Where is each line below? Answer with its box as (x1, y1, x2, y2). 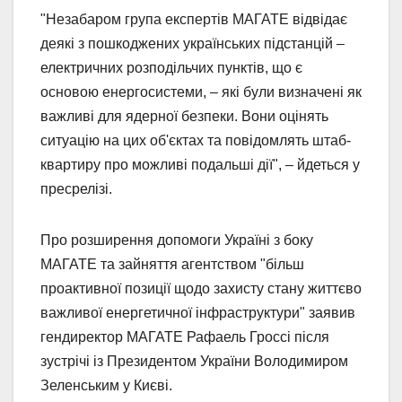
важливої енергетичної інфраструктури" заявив (40, 304, 355, 320)
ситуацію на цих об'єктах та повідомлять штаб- (40, 132, 351, 148)
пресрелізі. (40, 180, 112, 197)
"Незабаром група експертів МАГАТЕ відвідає (40, 11, 347, 27)
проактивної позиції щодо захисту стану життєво (40, 280, 362, 296)
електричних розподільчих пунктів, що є (40, 59, 302, 75)
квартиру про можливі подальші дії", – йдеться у (40, 156, 360, 172)
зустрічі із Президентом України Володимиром (40, 353, 348, 369)
